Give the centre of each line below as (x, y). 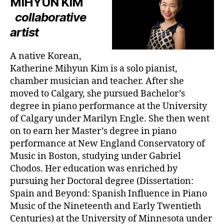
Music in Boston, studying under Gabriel (95, 156)
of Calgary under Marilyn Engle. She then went (110, 118)
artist (24, 32)
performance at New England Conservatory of (107, 143)
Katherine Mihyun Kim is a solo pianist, (94, 68)
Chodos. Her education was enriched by (94, 168)
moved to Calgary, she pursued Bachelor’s (97, 93)
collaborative (51, 17)
